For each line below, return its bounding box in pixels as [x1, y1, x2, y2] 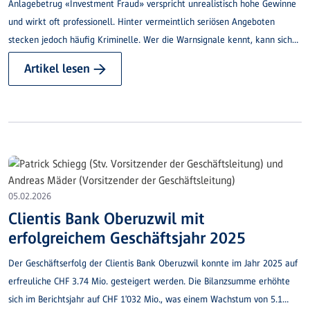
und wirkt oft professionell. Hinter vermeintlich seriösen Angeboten [8, 17, 275, 28]
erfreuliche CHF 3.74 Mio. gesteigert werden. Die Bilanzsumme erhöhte [8, 276, 290, 287]
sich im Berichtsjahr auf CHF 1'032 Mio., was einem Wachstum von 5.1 [8, 294, 282, 305]
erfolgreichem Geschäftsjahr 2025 [8, 228, 246, 248]
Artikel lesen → [24, 62, 106, 76]
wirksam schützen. [8, 53, 81, 64]
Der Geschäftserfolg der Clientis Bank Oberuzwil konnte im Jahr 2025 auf [8, 258, 298, 269]
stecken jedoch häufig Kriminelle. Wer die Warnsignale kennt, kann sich [8, 35, 292, 46]
